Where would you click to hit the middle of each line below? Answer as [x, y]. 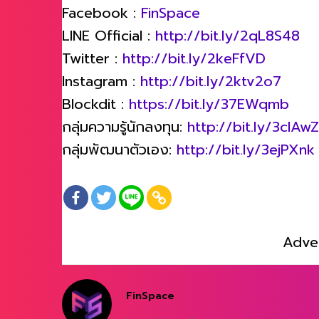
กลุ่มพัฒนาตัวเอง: [119, 157]
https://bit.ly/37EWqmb [209, 111]
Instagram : [101, 89]
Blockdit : [95, 111]
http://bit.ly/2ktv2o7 [211, 89]
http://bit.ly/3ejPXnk [246, 157]
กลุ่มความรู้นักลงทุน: [125, 134]
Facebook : [101, 20]
